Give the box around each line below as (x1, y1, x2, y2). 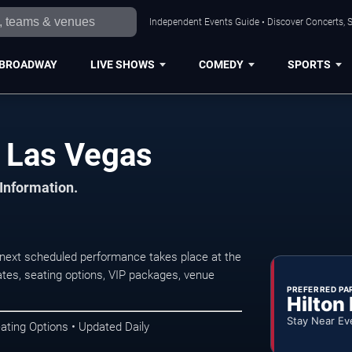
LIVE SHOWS (90, 57, 155, 71)
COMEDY (198, 57, 244, 71)
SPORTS (287, 57, 331, 71)
